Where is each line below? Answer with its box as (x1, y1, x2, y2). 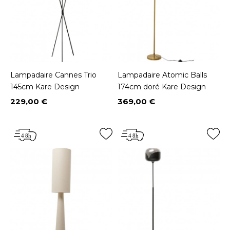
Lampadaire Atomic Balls (118, 70, 207, 80)
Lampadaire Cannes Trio (10, 70, 97, 80)
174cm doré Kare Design (118, 82, 206, 91)
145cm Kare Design (10, 82, 80, 91)
